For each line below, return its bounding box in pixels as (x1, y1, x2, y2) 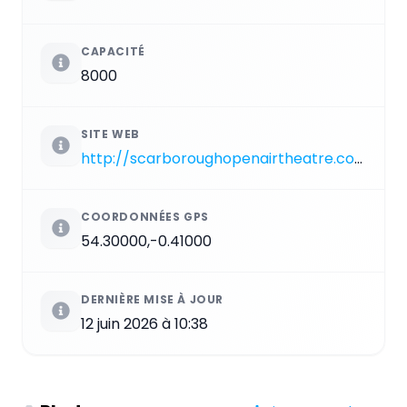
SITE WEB (81, 126, 140, 143)
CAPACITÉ (81, 44, 145, 60)
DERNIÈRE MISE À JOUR (81, 292, 223, 308)
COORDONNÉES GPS (81, 209, 209, 225)
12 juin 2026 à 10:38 (81, 313, 208, 335)
